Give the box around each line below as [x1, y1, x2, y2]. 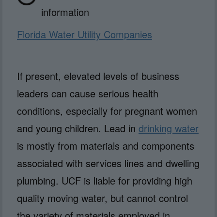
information [41, 4, 89, 19]
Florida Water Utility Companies [17, 27, 152, 41]
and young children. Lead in [17, 121, 139, 135]
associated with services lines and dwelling [17, 155, 200, 170]
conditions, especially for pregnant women [17, 103, 197, 118]
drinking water [139, 121, 199, 135]
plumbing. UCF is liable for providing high [17, 173, 192, 187]
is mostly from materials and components [17, 138, 194, 153]
